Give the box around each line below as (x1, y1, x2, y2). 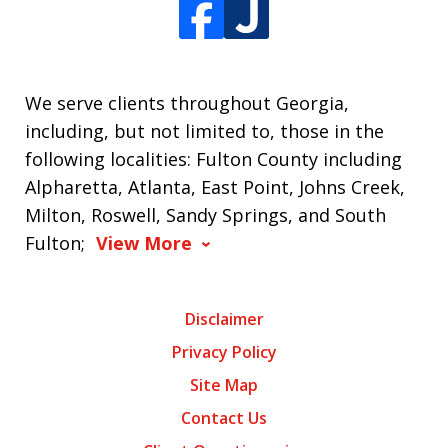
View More (96, 231, 192, 256)
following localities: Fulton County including (25, 147, 402, 172)
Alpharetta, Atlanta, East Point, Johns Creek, (25, 175, 405, 200)
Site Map (190, 374, 258, 397)
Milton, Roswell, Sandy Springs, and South (25, 203, 386, 228)
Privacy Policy (171, 341, 277, 364)
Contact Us (181, 407, 267, 430)
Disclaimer (184, 308, 264, 331)
